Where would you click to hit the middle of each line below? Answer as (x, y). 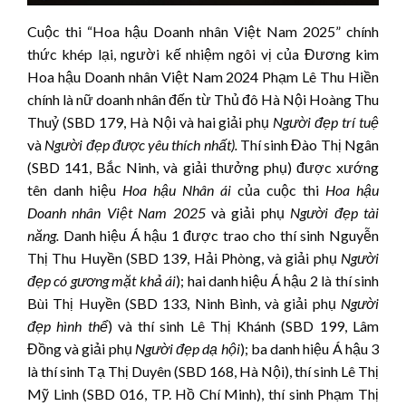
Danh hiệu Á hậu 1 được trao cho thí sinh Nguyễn (219, 235)
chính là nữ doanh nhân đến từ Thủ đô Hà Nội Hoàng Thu (203, 99)
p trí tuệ (355, 121)
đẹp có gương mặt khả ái (102, 280)
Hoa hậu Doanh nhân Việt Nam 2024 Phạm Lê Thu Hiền (203, 76)
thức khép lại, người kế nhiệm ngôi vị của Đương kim (203, 53)
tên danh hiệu (75, 189)
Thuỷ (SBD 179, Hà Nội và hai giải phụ (150, 121)
